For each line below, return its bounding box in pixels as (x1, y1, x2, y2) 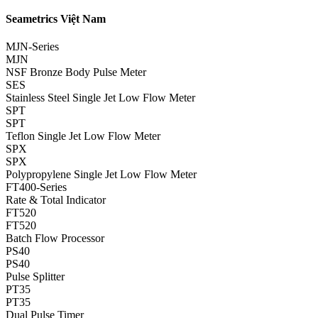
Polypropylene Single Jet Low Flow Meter (6, 168, 197, 180)
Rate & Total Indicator (6, 193, 106, 206)
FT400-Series (6, 180, 67, 193)
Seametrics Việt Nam (6, 12, 106, 25)
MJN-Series (6, 40, 59, 53)
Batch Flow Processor (6, 231, 104, 244)
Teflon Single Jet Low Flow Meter (6, 129, 160, 142)
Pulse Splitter (6, 270, 65, 283)
